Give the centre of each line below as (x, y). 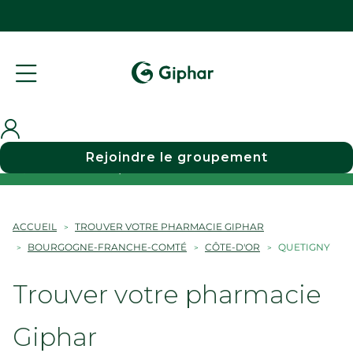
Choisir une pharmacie (115, 167)
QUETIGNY (304, 247)
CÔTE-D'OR (232, 247)
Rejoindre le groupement (176, 157)
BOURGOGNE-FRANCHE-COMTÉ (107, 247)
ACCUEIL (35, 227)
